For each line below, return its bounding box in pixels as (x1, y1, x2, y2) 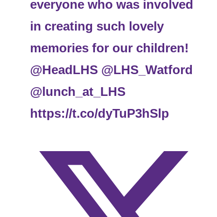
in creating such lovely (30, 19, 164, 33)
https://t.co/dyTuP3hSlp (30, 106, 170, 120)
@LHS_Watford (101, 62, 193, 77)
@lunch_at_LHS (30, 84, 126, 98)
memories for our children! (30, 41, 189, 55)
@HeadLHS (30, 62, 98, 77)
